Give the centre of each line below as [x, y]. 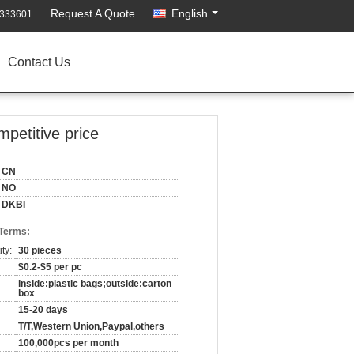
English [190, 13]
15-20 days [43, 310]
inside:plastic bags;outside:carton [95, 284]
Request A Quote [93, 13]
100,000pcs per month [68, 343]
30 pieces [40, 250]
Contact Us [39, 62]
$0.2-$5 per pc [50, 267]
